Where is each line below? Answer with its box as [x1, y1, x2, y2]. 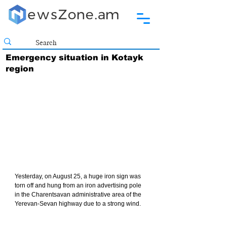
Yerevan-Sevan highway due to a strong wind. [15, 200, 141, 208]
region [6, 64, 34, 73]
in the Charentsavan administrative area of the [15, 191, 143, 199]
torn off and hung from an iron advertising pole [15, 182, 143, 190]
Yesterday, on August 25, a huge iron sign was [15, 173, 142, 180]
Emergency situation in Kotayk [6, 53, 143, 62]
